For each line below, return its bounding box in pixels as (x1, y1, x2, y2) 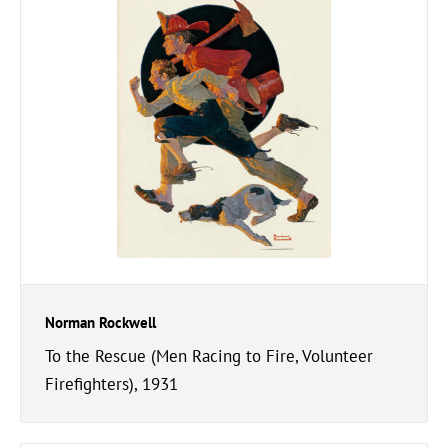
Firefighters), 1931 (45, 373, 178, 395)
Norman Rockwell (45, 313, 156, 332)
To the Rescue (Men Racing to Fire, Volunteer (45, 345, 373, 367)
